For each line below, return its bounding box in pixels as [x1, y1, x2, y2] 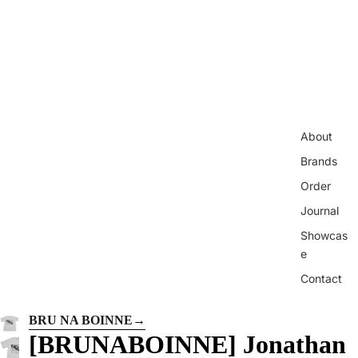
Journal [300, 204, 339, 218]
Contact [300, 272, 342, 286]
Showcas [300, 229, 348, 243]
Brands [300, 154, 337, 169]
